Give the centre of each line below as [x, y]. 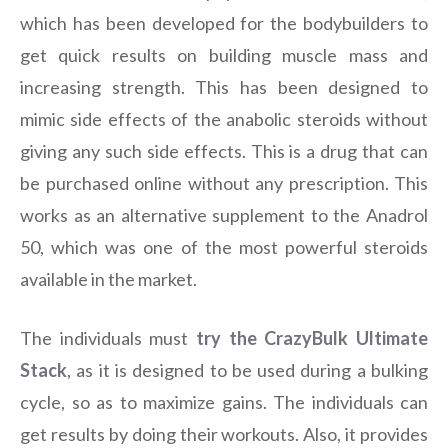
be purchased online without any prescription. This [224, 183]
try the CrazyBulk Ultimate [312, 338]
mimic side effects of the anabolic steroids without [224, 119]
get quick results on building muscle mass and [224, 55]
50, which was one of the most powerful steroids [224, 247]
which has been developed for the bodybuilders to [224, 23]
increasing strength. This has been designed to [224, 87]
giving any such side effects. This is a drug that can [224, 151]
